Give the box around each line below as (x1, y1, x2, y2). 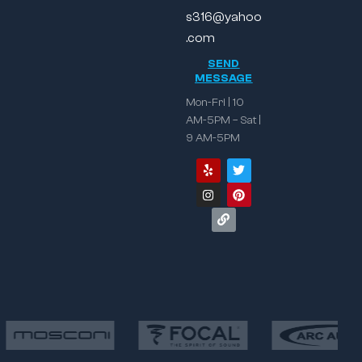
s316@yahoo (185, 9, 262, 24)
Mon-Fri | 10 (185, 95, 244, 109)
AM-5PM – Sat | (185, 113, 261, 127)
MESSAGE (195, 71, 253, 85)
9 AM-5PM (185, 131, 240, 145)
